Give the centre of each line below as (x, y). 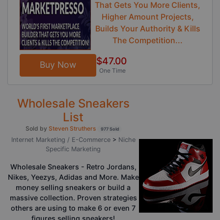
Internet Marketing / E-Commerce (62, 140)
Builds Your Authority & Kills (148, 28)
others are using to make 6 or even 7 (73, 208)
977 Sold (110, 129)
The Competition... (148, 40)
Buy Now (58, 64)
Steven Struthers (72, 129)
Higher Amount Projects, (148, 16)
